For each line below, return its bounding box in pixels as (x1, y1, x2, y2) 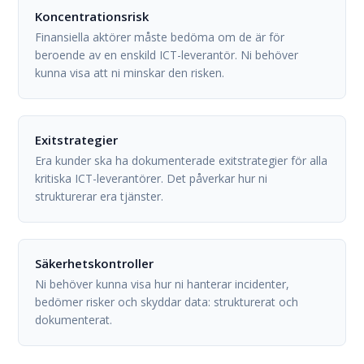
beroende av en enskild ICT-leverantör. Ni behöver (35, 47, 299, 63)
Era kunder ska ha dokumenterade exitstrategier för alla (35, 153, 328, 168)
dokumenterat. (35, 312, 113, 327)
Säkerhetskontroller (35, 255, 154, 271)
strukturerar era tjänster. (35, 188, 164, 204)
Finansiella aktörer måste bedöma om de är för (35, 29, 285, 45)
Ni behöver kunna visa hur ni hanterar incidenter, (35, 276, 290, 292)
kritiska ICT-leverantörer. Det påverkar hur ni (35, 171, 268, 186)
